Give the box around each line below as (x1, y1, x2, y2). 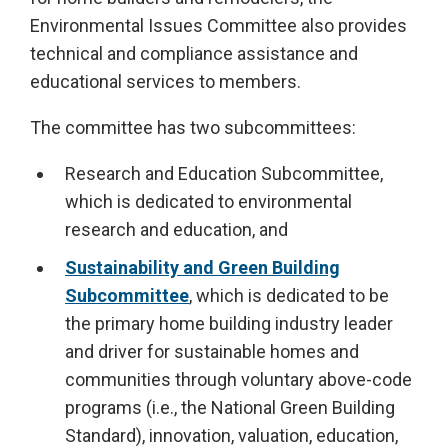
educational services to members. (30, 71, 301, 92)
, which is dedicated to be (189, 285, 389, 306)
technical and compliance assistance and (30, 43, 358, 64)
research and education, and (65, 219, 288, 240)
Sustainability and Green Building (65, 257, 340, 278)
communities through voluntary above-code (65, 369, 412, 390)
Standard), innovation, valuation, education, (65, 425, 398, 446)
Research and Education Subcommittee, (65, 163, 383, 184)
